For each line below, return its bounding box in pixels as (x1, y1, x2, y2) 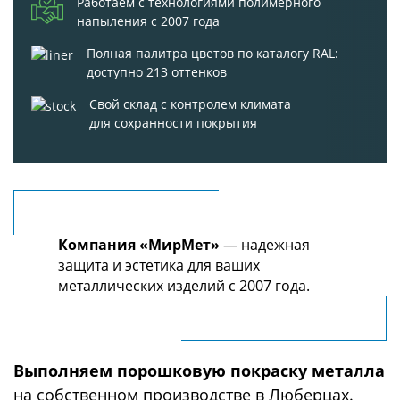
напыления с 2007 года (77, 12, 220, 29)
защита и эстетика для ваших (58, 255, 260, 275)
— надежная (220, 235, 310, 254)
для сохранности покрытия (89, 114, 257, 131)
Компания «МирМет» (58, 235, 220, 254)
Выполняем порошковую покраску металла (13, 360, 385, 381)
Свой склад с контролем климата (89, 96, 291, 112)
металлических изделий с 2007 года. (58, 276, 310, 296)
